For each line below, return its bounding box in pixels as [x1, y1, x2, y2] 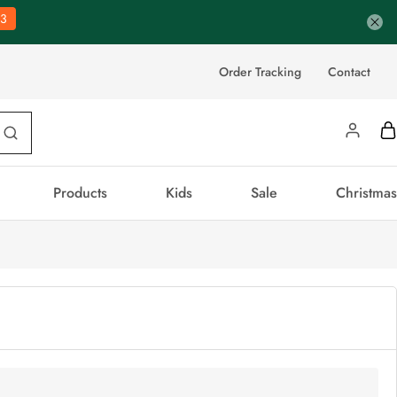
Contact [328, 62, 370, 81]
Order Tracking [219, 62, 301, 81]
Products [52, 183, 107, 204]
